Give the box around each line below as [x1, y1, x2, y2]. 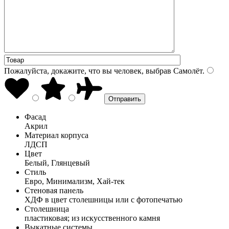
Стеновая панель [25, 186, 83, 195]
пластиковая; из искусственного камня [25, 213, 160, 222]
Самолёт [171, 66, 202, 75]
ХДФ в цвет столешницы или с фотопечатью [25, 195, 182, 204]
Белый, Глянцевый [25, 158, 90, 167]
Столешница [25, 204, 69, 213]
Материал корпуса [25, 130, 88, 140]
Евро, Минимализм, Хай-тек [25, 176, 125, 186]
